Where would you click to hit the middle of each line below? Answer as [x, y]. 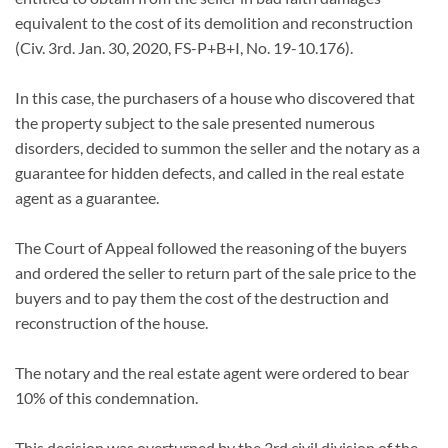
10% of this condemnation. [108, 398]
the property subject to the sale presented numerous [195, 123]
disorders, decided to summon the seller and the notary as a [217, 148]
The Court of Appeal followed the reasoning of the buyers [211, 248]
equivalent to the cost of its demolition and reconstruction [214, 23]
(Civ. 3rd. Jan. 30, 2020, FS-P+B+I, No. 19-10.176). [185, 48]
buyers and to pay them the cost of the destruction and [202, 298]
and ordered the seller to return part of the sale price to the [215, 273]
